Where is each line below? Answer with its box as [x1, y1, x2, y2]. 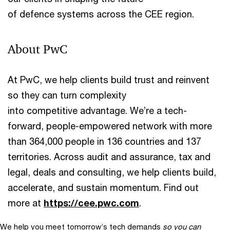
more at [8, 197, 44, 208]
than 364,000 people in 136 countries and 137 [8, 135, 201, 147]
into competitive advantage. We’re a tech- [8, 104, 187, 116]
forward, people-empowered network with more [8, 120, 212, 131]
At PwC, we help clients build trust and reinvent [8, 73, 209, 85]
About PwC [8, 41, 67, 57]
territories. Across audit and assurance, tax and [8, 150, 210, 162]
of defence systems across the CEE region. [8, 8, 197, 20]
